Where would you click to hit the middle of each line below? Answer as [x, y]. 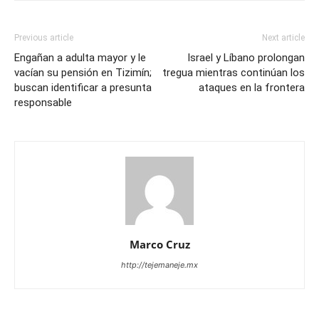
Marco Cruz [159, 245]
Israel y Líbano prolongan [246, 58]
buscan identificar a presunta [83, 88]
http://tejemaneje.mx [159, 265]
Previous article [44, 38]
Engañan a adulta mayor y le [80, 58]
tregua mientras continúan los [234, 73]
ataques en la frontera [252, 88]
